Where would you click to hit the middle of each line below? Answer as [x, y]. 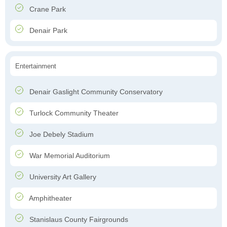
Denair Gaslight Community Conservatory [95, 92]
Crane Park [47, 9]
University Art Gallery [62, 177]
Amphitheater [50, 198]
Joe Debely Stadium [61, 135]
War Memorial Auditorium [69, 156]
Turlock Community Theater [73, 113]
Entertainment [36, 66]
